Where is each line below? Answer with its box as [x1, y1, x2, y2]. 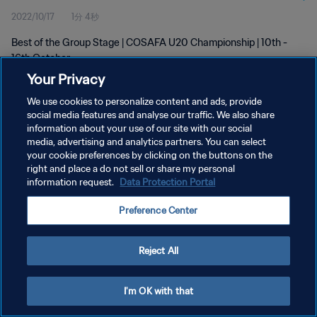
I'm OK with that [123, 285, 194, 297]
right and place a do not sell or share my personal [27, 163, 236, 175]
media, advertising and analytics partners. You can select [27, 136, 267, 148]
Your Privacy [27, 70, 105, 88]
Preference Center [119, 204, 198, 217]
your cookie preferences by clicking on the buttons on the [27, 149, 273, 161]
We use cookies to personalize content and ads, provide [27, 96, 263, 108]
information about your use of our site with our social [27, 122, 253, 134]
